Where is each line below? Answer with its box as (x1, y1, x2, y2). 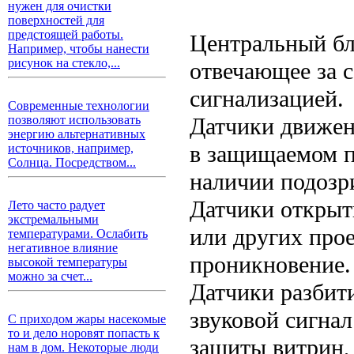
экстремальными (8, 213, 99, 226)
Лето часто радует (8, 198, 105, 212)
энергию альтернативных (8, 127, 145, 141)
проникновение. (190, 250, 351, 278)
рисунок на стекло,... (8, 56, 120, 70)
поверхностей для (8, 13, 104, 27)
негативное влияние (8, 241, 118, 254)
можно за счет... (8, 269, 92, 283)
